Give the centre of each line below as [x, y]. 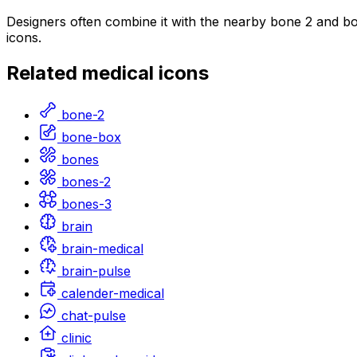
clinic [76, 338]
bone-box [91, 137]
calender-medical [113, 294]
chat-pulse [94, 316]
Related [44, 73]
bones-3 [86, 204]
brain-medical [102, 249]
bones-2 [86, 182]
